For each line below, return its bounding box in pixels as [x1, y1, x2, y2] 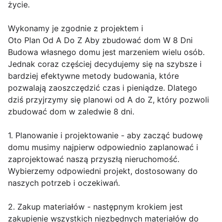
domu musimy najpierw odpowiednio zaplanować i [8, 142, 198, 152]
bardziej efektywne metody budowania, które [8, 70, 179, 81]
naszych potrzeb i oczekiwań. [8, 177, 120, 188]
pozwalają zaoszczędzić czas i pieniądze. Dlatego [8, 82, 197, 93]
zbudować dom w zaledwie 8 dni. [8, 106, 134, 116]
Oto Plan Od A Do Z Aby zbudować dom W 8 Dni [8, 35, 193, 45]
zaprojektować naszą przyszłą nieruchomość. [8, 154, 179, 164]
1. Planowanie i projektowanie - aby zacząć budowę [8, 130, 203, 140]
